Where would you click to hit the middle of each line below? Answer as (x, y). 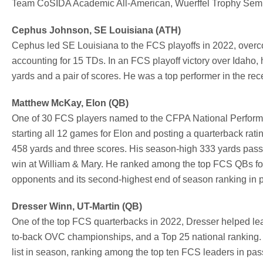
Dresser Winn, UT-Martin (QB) (77, 206)
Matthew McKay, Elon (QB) (70, 103)
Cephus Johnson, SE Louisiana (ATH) (96, 30)
